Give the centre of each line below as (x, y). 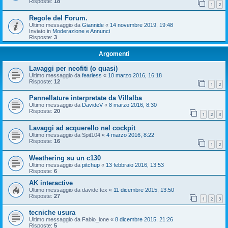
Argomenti (114, 54)
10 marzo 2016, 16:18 (135, 75)
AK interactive (51, 183)
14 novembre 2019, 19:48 (141, 25)
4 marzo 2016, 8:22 (130, 135)
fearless (92, 75)
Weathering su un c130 (65, 158)
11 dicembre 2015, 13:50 (144, 190)
